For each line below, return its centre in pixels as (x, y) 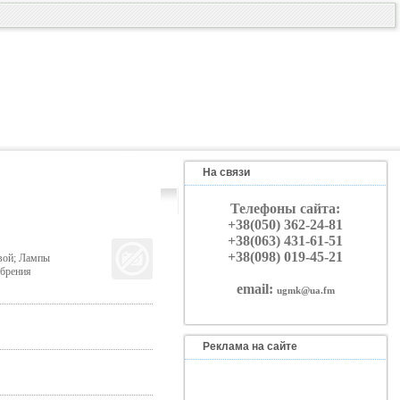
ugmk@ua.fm (305, 290)
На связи (226, 172)
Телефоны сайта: (285, 208)
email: (256, 289)
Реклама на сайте (250, 346)
